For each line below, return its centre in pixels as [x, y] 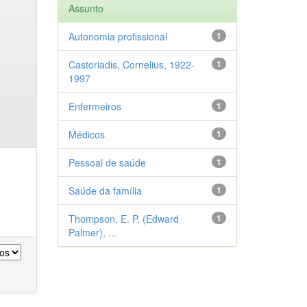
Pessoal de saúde [107, 162]
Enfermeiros [95, 106]
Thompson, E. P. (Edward [123, 219]
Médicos [86, 134]
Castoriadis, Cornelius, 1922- [131, 64]
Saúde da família [105, 191]
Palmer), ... [92, 232]
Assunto [86, 8]
